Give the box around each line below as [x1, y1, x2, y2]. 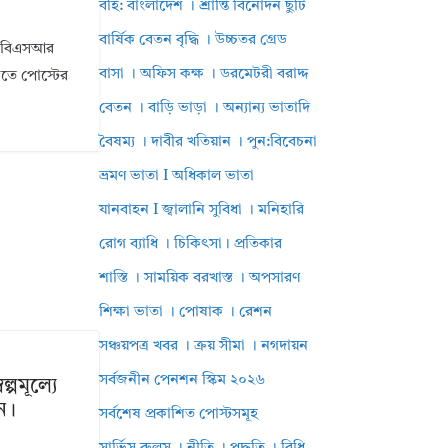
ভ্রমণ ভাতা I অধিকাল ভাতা [99, 169, 255, 184]
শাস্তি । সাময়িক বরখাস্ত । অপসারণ [99, 271, 301, 286]
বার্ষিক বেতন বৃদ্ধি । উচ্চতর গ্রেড [99, 33, 288, 48]
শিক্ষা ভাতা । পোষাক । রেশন [99, 305, 273, 320]
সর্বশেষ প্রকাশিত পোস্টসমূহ [99, 407, 259, 422]
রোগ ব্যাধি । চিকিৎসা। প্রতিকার [99, 237, 283, 252]
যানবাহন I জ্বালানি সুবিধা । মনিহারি [99, 203, 305, 218]
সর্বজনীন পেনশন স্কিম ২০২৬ [99, 373, 266, 388]
